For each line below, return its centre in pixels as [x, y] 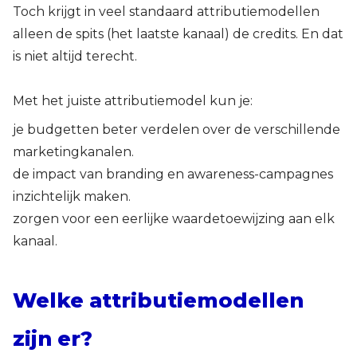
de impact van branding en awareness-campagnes [173, 174]
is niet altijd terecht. [75, 56]
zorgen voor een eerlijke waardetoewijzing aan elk [174, 219]
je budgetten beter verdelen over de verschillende [177, 129]
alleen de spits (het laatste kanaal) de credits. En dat [178, 34]
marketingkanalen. [73, 152]
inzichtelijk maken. [72, 196]
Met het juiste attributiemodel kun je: [133, 101]
